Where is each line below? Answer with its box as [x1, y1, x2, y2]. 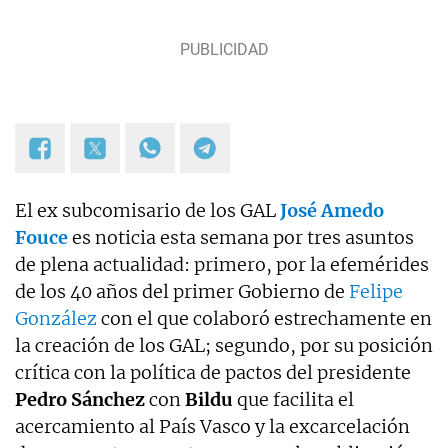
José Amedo [280, 199, 384, 222]
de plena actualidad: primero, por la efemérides [15, 253, 429, 276]
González [15, 307, 97, 330]
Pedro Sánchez [15, 388, 149, 411]
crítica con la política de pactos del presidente [15, 361, 411, 384]
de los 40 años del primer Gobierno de [15, 280, 349, 303]
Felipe [349, 280, 403, 303]
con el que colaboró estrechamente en [97, 307, 432, 330]
